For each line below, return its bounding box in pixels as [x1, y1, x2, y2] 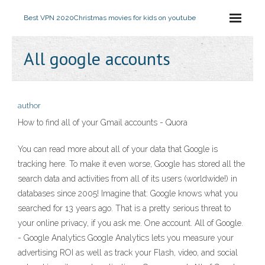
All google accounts [24, 47, 170, 70]
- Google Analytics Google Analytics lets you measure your [18, 233, 234, 243]
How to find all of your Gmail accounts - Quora [18, 118, 188, 127]
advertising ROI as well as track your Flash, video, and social [18, 248, 238, 257]
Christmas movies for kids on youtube [74, 14, 196, 22]
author [18, 101, 41, 110]
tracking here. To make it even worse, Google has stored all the [18, 159, 245, 169]
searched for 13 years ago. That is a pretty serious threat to [18, 203, 231, 213]
